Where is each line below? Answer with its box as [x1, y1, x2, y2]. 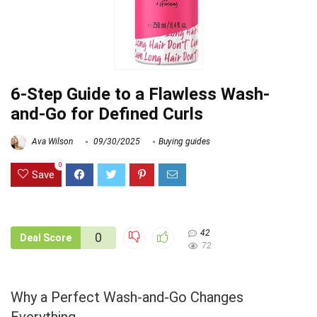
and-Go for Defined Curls [11, 103, 203, 124]
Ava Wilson [30, 136, 73, 146]
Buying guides [158, 136, 210, 146]
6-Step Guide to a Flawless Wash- [11, 83, 270, 104]
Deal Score [20, 231, 71, 243]
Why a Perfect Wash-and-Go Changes [11, 288, 243, 306]
